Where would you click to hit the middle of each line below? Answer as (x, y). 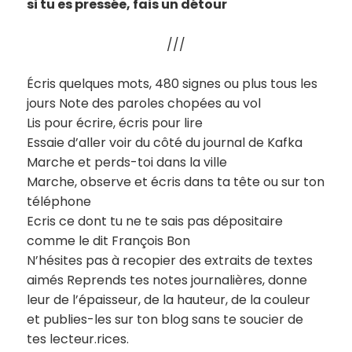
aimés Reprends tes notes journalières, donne (167, 280)
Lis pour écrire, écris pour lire (115, 123)
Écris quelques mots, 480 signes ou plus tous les (172, 84)
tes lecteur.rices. (78, 339)
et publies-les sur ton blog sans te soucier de (165, 320)
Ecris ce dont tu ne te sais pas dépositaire (155, 222)
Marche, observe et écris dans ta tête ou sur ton (176, 182)
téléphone (59, 202)
